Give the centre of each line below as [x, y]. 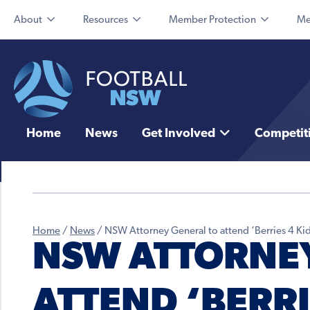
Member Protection [212, 20]
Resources [106, 20]
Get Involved [178, 134]
